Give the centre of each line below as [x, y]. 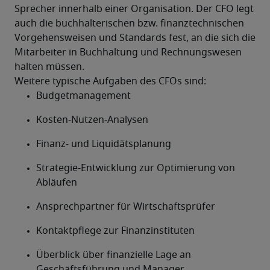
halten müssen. [49, 67]
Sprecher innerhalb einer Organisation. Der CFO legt [134, 9]
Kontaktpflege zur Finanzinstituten [115, 231]
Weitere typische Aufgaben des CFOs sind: [110, 81]
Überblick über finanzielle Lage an [114, 255]
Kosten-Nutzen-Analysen [92, 120]
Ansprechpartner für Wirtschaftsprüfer [126, 207]
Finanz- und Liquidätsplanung [104, 144]
